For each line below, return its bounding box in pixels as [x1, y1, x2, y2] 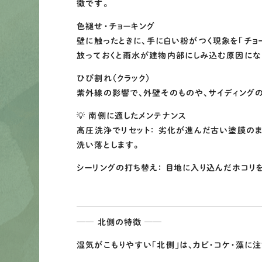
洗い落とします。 [77, 141, 139, 150]
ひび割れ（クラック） [77, 74, 151, 83]
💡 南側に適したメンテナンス [77, 112, 187, 120]
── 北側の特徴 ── [77, 218, 163, 227]
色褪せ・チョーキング [77, 22, 156, 31]
